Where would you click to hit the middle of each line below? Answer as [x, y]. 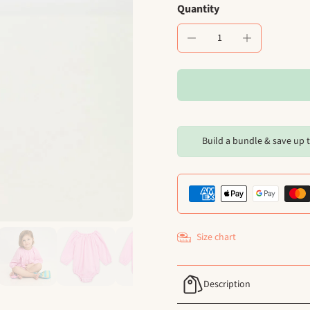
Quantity [198, 9]
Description [227, 284]
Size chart [216, 237]
